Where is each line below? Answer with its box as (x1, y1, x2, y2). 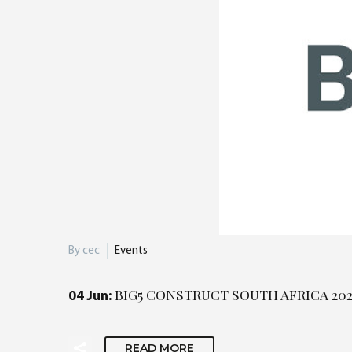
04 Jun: (68, 290, 115, 303)
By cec (68, 244, 100, 257)
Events (115, 244, 148, 257)
